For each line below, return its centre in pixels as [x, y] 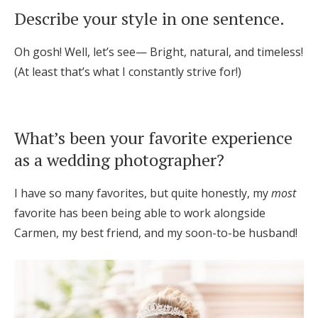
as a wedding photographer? [119, 160]
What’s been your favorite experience [153, 138]
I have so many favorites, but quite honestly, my [143, 193]
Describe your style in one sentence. [149, 18]
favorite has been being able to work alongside [140, 213]
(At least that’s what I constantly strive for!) [128, 72]
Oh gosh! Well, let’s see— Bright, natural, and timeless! [159, 52]
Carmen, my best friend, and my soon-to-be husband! [156, 233]
